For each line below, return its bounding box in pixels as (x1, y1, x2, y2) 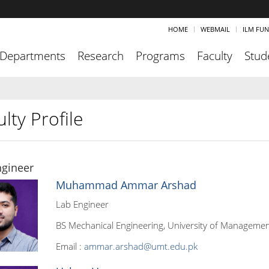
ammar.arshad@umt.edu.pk (83, 240, 198, 252)
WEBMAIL (201, 25, 230, 34)
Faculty (197, 48, 232, 64)
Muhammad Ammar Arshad (55, 178, 196, 192)
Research (77, 48, 124, 64)
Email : (55, 240, 84, 252)
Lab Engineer (55, 198, 109, 210)
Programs (136, 48, 185, 64)
